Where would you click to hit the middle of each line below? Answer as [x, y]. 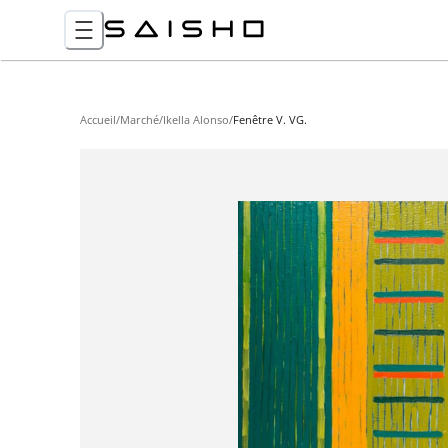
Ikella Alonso [196, 119]
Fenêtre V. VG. [270, 119]
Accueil [98, 119]
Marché [139, 119]
